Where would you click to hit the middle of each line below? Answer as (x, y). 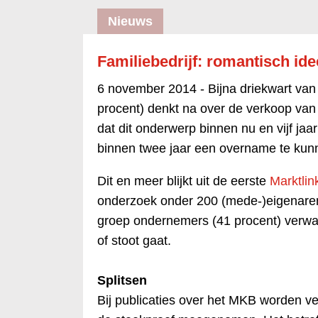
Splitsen (122, 281)
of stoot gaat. (134, 241)
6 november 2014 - (153, 89)
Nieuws (130, 22)
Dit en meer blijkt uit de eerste (183, 181)
